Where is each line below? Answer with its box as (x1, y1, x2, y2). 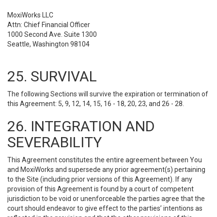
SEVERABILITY (7, 134, 102, 151)
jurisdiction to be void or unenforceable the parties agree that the (7, 195, 205, 202)
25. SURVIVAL (7, 68, 97, 85)
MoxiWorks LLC (7, 11, 53, 19)
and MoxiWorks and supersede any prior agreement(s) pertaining (7, 166, 205, 173)
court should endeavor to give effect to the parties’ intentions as (7, 204, 202, 212)
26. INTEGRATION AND (7, 118, 155, 135)
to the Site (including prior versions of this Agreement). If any (7, 175, 192, 183)
